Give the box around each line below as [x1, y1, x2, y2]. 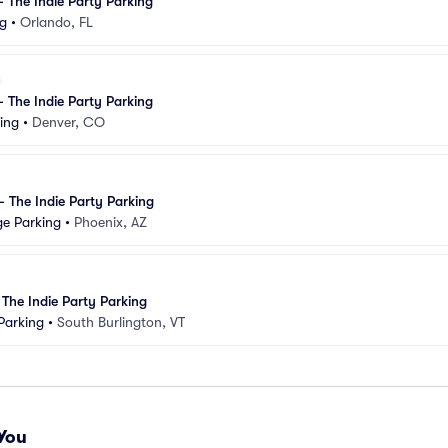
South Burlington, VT [57, 314, 185, 330]
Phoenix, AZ [74, 214, 147, 230]
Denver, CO [32, 114, 105, 130]
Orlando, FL [20, 14, 93, 30]
